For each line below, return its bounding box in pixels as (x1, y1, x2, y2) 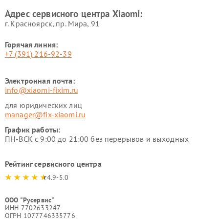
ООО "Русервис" (5, 196, 55, 204)
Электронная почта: (5, 76, 75, 86)
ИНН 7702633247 (5, 203, 61, 212)
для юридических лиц (5, 100, 82, 110)
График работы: (5, 125, 61, 134)
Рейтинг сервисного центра (5, 159, 102, 169)
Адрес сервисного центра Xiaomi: (5, 8, 143, 20)
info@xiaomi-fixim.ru (5, 85, 78, 95)
